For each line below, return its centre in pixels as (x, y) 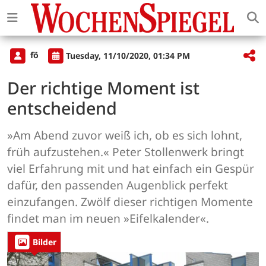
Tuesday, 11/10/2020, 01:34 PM (128, 55)
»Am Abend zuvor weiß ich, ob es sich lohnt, (125, 135)
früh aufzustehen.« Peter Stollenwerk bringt (126, 152)
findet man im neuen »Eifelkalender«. (108, 218)
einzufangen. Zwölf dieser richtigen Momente (130, 202)
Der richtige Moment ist (103, 88)
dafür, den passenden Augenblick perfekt (118, 185)
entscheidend (62, 108)
